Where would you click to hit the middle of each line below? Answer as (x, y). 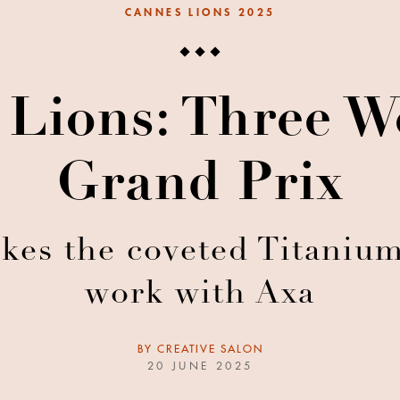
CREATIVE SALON (210, 350)
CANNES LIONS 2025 (200, 13)
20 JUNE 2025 (200, 367)
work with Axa (200, 296)
